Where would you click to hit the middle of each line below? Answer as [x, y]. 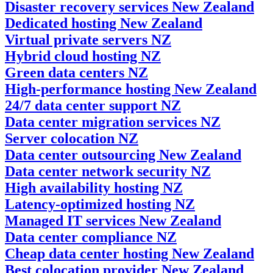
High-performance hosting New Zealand [131, 89]
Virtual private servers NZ [88, 39]
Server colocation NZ [72, 138]
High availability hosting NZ [94, 187]
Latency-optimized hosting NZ [100, 204]
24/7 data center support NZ [93, 105]
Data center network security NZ [108, 171]
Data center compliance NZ [91, 237]
